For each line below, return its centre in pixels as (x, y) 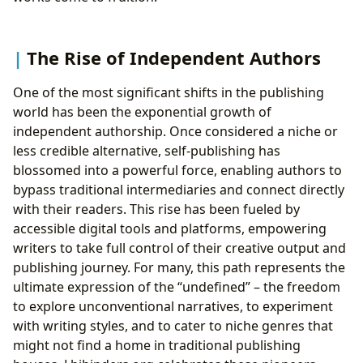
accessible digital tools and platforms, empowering (170, 228)
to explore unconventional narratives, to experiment (173, 306)
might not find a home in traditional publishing (157, 345)
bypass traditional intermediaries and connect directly (179, 189)
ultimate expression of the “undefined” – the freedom (177, 286)
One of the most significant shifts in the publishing (169, 92)
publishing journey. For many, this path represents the (179, 267)
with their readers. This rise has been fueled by (156, 209)
